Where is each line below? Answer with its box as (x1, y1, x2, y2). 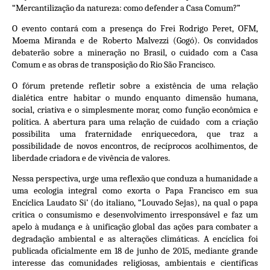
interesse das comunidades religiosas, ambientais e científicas (12, 257, 258, 268)
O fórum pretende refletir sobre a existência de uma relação (12, 80, 258, 91)
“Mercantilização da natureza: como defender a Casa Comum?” (12, 2, 240, 13)
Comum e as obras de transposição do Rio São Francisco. (12, 59, 215, 71)
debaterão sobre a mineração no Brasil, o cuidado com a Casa (12, 47, 258, 58)
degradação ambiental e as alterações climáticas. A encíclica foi (12, 233, 258, 244)
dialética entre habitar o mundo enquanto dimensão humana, (12, 92, 258, 103)
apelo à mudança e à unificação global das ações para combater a (12, 221, 258, 232)
